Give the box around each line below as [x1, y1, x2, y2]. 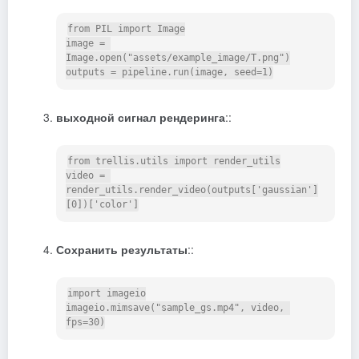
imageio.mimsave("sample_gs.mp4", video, [66, 302, 284, 314]
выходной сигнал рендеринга [56, 109, 225, 126]
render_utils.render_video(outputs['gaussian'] [66, 184, 318, 196]
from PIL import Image [67, 23, 185, 35]
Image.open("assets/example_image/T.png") [66, 52, 290, 64]
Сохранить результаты [56, 241, 188, 258]
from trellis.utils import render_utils [67, 155, 280, 167]
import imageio [67, 288, 146, 300]
